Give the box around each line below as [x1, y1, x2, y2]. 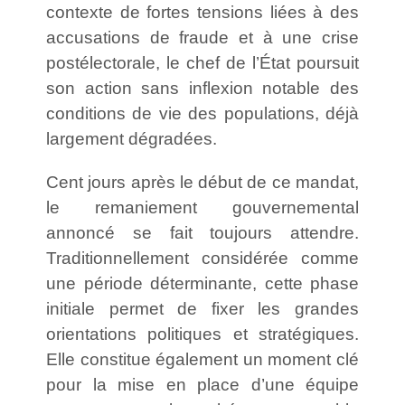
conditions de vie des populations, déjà [46, 103, 359, 123]
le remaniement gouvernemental [46, 197, 359, 217]
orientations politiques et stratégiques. [46, 324, 359, 344]
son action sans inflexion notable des [46, 78, 359, 98]
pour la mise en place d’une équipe [46, 374, 359, 394]
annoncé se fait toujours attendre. [46, 222, 359, 242]
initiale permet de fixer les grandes [46, 298, 359, 318]
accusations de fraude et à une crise [46, 27, 359, 47]
